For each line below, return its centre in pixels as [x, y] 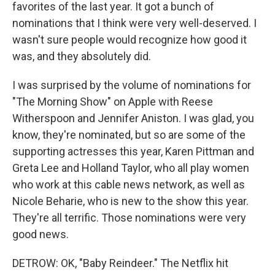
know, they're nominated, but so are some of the [129, 135]
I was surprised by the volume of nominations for [132, 85]
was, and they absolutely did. [82, 56]
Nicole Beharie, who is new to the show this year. [130, 201]
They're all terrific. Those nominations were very [129, 218]
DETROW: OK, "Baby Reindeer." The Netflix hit [120, 263]
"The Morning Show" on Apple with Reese [113, 102]
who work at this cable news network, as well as [129, 184]
